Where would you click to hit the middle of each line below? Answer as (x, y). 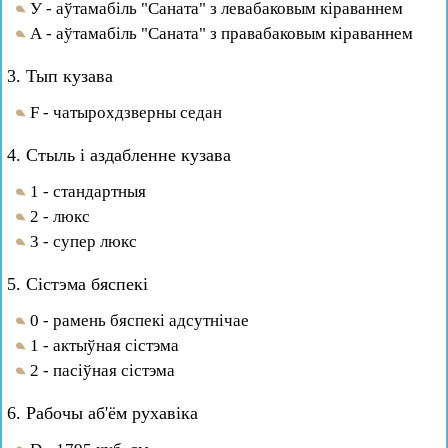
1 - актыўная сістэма (104, 345)
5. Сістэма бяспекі (77, 284)
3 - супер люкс (83, 241)
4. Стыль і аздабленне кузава (119, 155)
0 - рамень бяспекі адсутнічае (139, 320)
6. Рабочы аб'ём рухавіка (102, 413)
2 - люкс (60, 216)
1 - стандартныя (88, 191)
